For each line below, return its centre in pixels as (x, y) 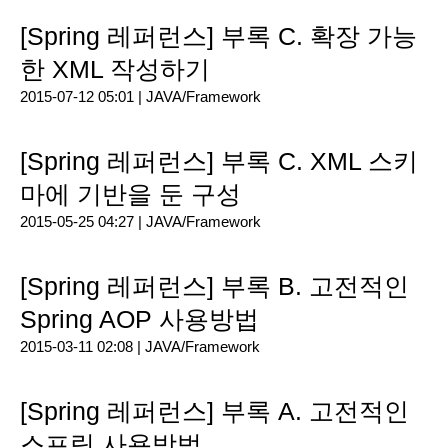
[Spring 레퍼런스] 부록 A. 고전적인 (214, 411)
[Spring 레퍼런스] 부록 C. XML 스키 (219, 161)
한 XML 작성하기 (115, 69)
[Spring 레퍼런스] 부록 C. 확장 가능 (218, 36)
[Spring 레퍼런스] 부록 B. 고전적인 (214, 286)
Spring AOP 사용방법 (139, 319)
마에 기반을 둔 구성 (130, 194)
